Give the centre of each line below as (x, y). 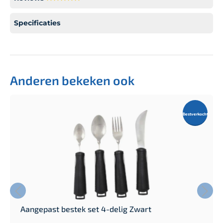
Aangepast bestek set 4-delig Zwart (86, 209)
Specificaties (37, 23)
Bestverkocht (195, 114)
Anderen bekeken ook (72, 80)
